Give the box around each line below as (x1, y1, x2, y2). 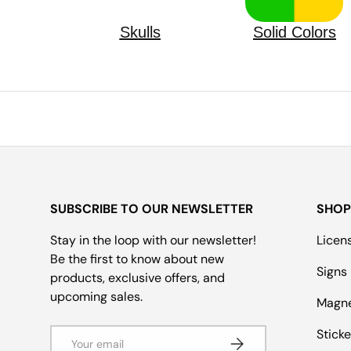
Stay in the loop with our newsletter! (50, 232, 256, 249)
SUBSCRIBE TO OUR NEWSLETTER (50, 201, 253, 218)
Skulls (119, 24, 161, 42)
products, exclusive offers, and (50, 270, 225, 287)
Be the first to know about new (50, 251, 224, 268)
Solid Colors (252, 24, 336, 42)
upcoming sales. (50, 288, 143, 306)
